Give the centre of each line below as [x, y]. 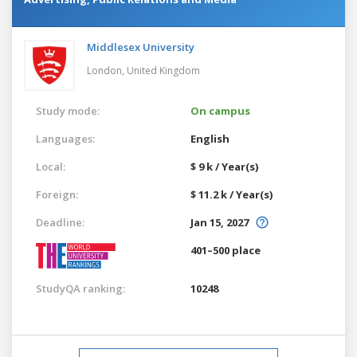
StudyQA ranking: [80, 288]
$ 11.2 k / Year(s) [231, 194]
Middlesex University [141, 47]
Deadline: [60, 222]
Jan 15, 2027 [220, 222]
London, [107, 70]
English [210, 138]
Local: [51, 166]
